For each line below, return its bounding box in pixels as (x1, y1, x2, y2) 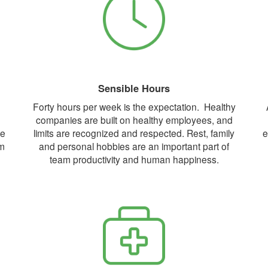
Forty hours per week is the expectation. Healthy (32, 100, 236, 113)
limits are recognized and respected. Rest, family (33, 126, 234, 139)
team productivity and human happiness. (49, 153, 219, 166)
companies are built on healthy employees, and (35, 113, 233, 126)
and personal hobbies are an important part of (39, 139, 229, 153)
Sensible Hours (98, 81, 170, 95)
